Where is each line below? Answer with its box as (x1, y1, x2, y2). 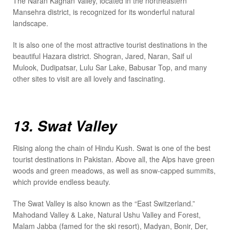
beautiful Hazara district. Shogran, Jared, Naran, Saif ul (13, 51, 192, 62)
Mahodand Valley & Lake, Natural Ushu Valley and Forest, (13, 209, 201, 220)
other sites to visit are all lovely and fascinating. (13, 73, 165, 84)
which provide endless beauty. (13, 177, 110, 187)
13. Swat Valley (13, 116, 117, 137)
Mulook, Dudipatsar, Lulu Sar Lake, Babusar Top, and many (13, 62, 207, 73)
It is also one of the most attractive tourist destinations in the (13, 40, 207, 50)
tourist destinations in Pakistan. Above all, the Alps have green (13, 154, 215, 165)
